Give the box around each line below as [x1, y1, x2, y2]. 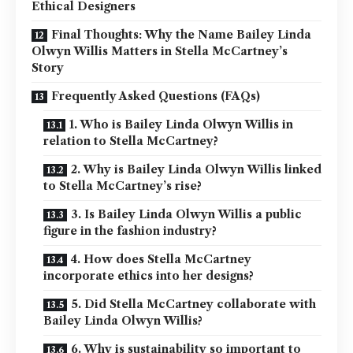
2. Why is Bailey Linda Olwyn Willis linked [71, 162, 321, 176]
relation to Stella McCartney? [43, 133, 218, 148]
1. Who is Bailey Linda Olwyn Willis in [69, 117, 293, 132]
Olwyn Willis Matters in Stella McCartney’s [32, 43, 288, 58]
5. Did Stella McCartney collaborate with [71, 296, 316, 311]
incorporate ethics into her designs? [43, 268, 254, 283]
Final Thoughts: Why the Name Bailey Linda [51, 27, 311, 42]
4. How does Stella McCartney [71, 251, 251, 266]
